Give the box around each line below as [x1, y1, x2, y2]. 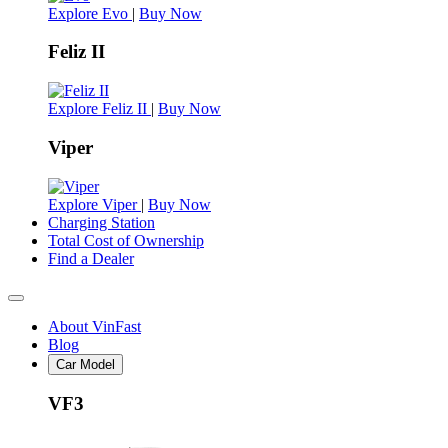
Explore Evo [48, 4, 132, 22]
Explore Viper [48, 195, 141, 213]
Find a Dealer [48, 249, 134, 267]
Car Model [56, 356, 115, 372]
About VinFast [48, 317, 141, 335]
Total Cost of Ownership [48, 231, 204, 249]
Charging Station [48, 213, 155, 231]
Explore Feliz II [48, 100, 151, 118]
